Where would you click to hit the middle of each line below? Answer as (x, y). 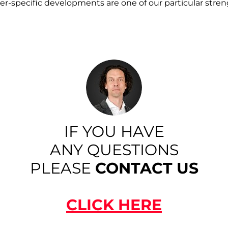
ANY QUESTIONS (114, 150)
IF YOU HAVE (114, 131)
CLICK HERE (114, 205)
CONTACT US (147, 168)
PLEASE (62, 168)
